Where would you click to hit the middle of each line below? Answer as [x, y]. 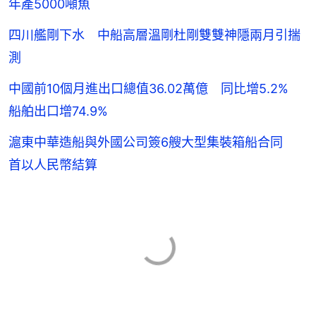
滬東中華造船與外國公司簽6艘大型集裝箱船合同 [152, 142]
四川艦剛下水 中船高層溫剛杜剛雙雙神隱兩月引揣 [154, 35]
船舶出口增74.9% [58, 111]
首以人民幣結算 [53, 164]
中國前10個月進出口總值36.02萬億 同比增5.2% [155, 88]
